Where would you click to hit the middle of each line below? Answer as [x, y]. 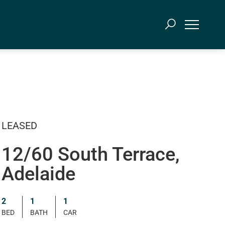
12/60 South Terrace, [90, 154]
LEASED [19, 125]
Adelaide [38, 174]
